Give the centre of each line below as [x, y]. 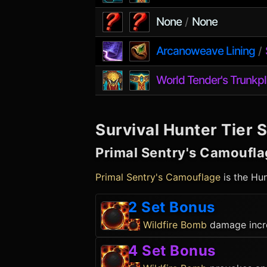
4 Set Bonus [172, 251]
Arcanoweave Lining [205, 51]
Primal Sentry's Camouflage [158, 177]
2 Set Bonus [172, 207]
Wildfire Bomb [175, 225]
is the [236, 177]
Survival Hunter [156, 130]
